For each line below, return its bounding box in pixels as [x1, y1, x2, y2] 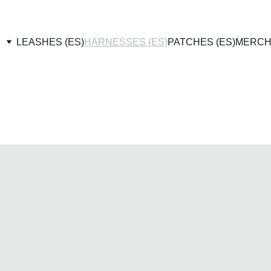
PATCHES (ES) [168, 36, 235, 47]
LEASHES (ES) [16, 36, 84, 47]
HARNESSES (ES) [84, 36, 168, 47]
